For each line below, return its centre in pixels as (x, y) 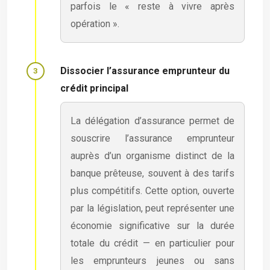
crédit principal (94, 88)
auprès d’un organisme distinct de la (152, 155)
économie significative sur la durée (152, 225)
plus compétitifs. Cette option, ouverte (152, 190)
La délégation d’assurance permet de (152, 121)
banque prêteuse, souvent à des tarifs (152, 173)
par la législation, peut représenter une (152, 208)
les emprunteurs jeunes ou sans (152, 260)
